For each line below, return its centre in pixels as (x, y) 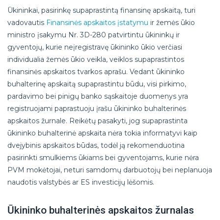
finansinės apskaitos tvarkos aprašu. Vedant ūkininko (96, 71)
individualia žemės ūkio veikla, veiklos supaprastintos (96, 59)
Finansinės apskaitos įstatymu (97, 22)
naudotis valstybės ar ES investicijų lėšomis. (81, 182)
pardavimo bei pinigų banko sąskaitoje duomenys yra (98, 96)
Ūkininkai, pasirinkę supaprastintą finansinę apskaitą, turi (101, 10)
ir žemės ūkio (172, 22)
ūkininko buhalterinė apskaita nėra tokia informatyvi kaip (102, 133)
